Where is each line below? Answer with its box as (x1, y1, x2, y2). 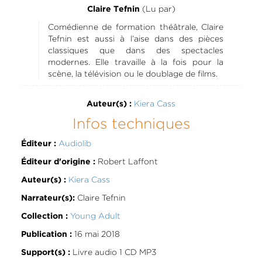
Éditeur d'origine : (20, 158, 95, 166)
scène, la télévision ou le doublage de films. (47, 69, 218, 79)
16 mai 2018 (71, 229, 120, 239)
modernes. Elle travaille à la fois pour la (47, 57, 224, 67)
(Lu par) (139, 4, 175, 14)
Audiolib (58, 139, 91, 149)
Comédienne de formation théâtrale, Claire (47, 22, 224, 32)
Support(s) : (20, 249, 70, 257)
